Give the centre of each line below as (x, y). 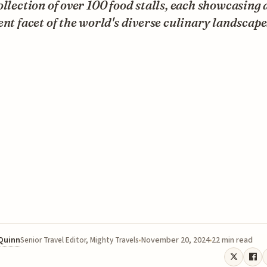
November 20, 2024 (175, 240)
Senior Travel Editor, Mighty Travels (80, 240)
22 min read (232, 240)
